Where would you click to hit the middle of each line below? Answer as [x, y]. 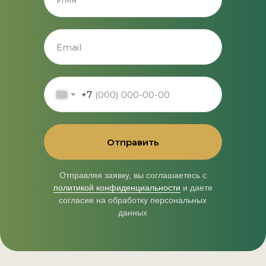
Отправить [133, 142]
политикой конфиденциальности [117, 188]
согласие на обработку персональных [133, 200]
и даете [196, 188]
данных [133, 213]
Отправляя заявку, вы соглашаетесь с [133, 175]
